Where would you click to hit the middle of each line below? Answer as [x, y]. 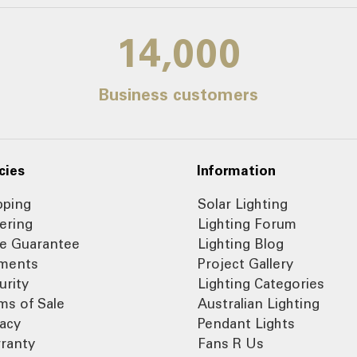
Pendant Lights [246, 323]
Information [237, 170]
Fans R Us [231, 343]
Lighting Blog [241, 243]
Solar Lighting [243, 204]
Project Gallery [245, 263]
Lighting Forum [247, 224]
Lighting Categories [261, 283]
